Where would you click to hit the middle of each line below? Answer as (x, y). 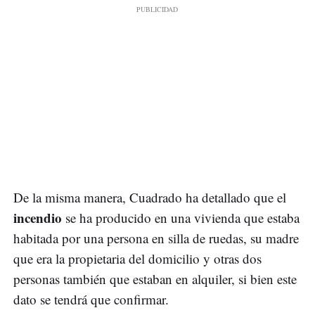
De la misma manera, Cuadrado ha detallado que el (150, 198)
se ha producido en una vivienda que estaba (181, 218)
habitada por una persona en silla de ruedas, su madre (156, 238)
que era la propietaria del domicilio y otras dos (137, 259)
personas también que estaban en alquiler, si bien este (155, 279)
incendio (38, 218)
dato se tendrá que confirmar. (91, 300)
